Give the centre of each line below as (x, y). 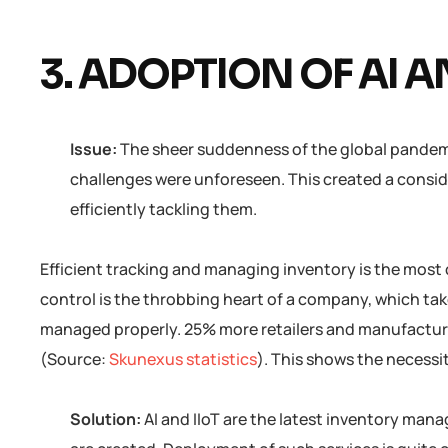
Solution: (107, 418)
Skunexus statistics (183, 358)
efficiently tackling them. (166, 208)
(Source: (74, 358)
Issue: (95, 148)
